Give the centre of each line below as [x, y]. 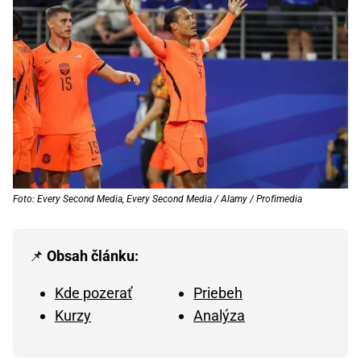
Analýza [219, 316]
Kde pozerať [93, 293]
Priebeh [218, 293]
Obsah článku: [93, 256]
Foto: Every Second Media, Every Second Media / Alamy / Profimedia [158, 199]
